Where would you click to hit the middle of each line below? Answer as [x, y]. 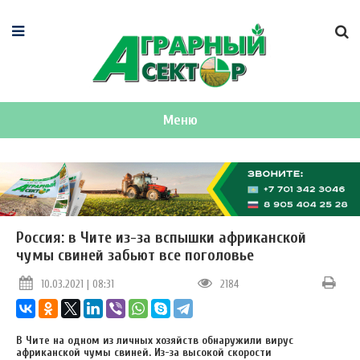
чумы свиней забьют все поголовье [135, 256]
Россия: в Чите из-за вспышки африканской [161, 238]
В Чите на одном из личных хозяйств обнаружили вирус [155, 340]
